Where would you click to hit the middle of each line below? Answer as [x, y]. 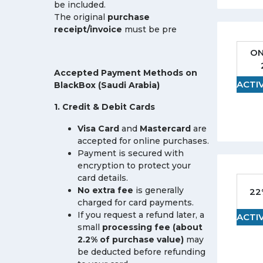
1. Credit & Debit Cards [104, 107]
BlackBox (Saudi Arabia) [107, 85]
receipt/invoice [88, 29]
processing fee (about [152, 227]
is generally [159, 190]
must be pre [149, 29]
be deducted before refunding [141, 252]
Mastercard [165, 129]
